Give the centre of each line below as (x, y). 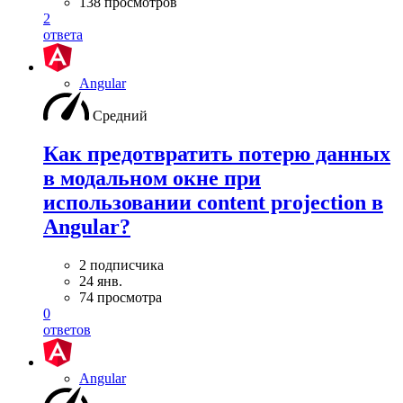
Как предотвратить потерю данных (217, 154)
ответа (63, 35)
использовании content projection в (213, 203)
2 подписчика (121, 265)
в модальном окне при (152, 179)
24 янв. (101, 281)
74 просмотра (121, 297)
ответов (67, 330)
